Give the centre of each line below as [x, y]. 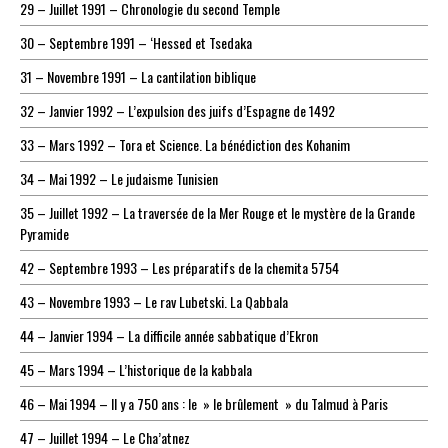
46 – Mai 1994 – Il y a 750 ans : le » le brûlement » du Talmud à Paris [204, 404]
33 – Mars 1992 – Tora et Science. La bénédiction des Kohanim [185, 145]
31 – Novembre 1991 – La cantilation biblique [138, 77]
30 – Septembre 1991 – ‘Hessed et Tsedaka [136, 43]
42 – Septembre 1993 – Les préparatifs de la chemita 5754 [179, 268]
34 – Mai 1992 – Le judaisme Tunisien [119, 179]
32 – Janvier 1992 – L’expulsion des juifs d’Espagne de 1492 [177, 111]
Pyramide [44, 234]
